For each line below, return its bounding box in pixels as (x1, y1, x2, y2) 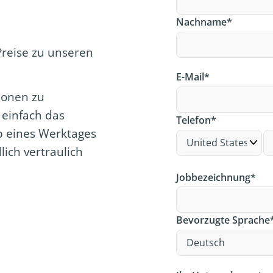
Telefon (176, 113, 211, 127)
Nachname (176, 15, 227, 29)
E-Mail (176, 70, 205, 84)
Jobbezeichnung (176, 170, 251, 184)
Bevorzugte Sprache (176, 213, 271, 227)
